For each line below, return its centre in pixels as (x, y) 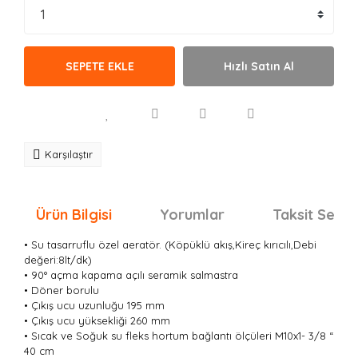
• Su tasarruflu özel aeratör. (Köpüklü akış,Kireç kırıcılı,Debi (170, 245)
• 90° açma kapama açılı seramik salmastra (131, 275)
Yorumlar (192, 215)
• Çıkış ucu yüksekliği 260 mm (97, 320)
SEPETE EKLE (99, 66)
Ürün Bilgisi (74, 215)
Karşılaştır (69, 154)
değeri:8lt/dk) (58, 260)
